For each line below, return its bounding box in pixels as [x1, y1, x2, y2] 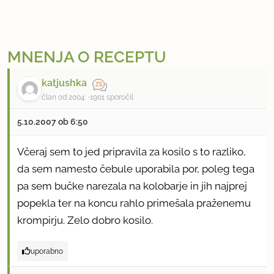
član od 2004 [42, 92, 85, 102]
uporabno [31, 246, 63, 256]
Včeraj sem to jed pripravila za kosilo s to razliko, [17, 145, 246, 158]
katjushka [42, 77, 87, 89]
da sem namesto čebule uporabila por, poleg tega [17, 162, 254, 175]
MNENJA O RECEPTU [7, 48, 166, 67]
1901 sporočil [90, 92, 133, 102]
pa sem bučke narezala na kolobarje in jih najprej [17, 179, 247, 192]
